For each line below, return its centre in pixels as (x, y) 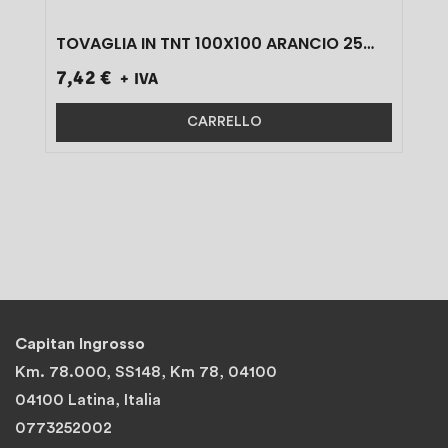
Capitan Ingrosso (80, 343)
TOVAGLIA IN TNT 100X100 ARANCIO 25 (209, 43)
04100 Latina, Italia (88, 399)
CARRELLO (224, 121)
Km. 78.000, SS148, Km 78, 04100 (146, 371)
